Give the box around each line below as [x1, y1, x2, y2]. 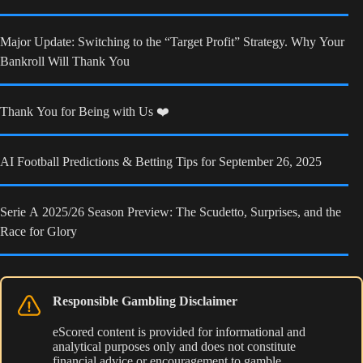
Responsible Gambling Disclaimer [53, 294, 237, 309]
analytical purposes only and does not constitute [53, 340, 296, 354]
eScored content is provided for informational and [53, 325, 305, 340]
